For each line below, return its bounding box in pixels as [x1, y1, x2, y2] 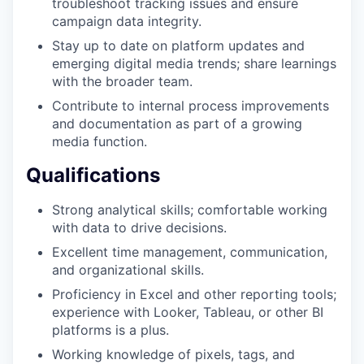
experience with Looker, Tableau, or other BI [52, 303, 323, 320]
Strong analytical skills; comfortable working [52, 201, 327, 218]
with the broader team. [52, 72, 193, 89]
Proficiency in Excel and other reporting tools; [52, 285, 336, 302]
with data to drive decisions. [52, 219, 227, 236]
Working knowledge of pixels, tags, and [52, 345, 295, 362]
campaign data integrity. [52, 12, 201, 29]
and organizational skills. [52, 261, 204, 278]
